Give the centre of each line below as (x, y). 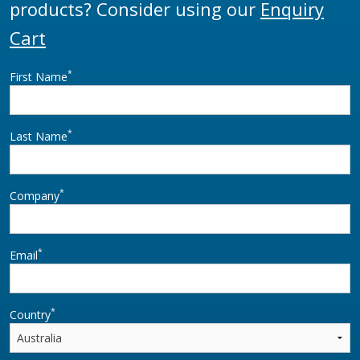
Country (30, 314)
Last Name (39, 136)
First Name (39, 76)
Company (35, 195)
